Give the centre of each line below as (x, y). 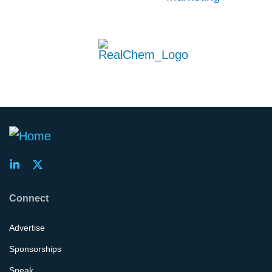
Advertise (27, 227)
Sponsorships (35, 249)
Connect (29, 198)
